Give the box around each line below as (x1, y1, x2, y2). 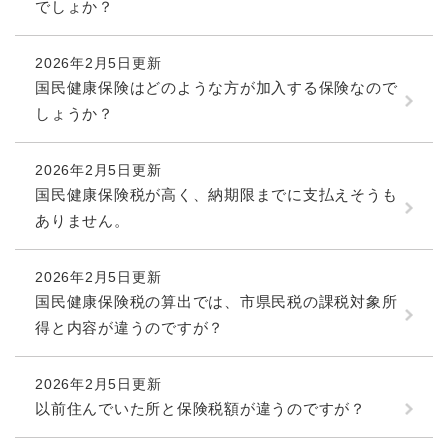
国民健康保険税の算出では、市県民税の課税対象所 (35, 292, 398, 310)
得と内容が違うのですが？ (35, 318, 224, 336)
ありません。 (35, 211, 130, 229)
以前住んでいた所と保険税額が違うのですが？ (35, 399, 366, 417)
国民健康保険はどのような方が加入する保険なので (35, 78, 398, 96)
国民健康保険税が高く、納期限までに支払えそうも (35, 185, 398, 203)
